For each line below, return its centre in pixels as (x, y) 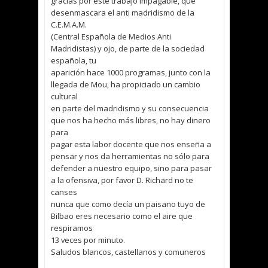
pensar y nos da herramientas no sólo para (130, 156)
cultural (64, 96)
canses (64, 192)
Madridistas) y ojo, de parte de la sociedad (128, 48)
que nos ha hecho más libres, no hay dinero (131, 120)
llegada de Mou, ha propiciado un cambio (126, 84)
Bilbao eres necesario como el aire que (122, 216)
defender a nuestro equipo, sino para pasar (131, 168)
